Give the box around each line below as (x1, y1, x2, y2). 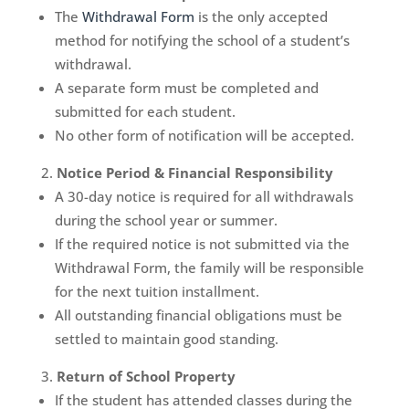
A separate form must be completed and (54, 79, 319, 97)
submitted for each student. (54, 102, 236, 121)
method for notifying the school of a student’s (54, 31, 350, 49)
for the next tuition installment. (54, 282, 259, 300)
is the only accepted (194, 7, 328, 26)
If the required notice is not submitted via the (54, 235, 350, 253)
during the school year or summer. (54, 211, 278, 229)
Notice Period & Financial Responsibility (56, 163, 333, 182)
